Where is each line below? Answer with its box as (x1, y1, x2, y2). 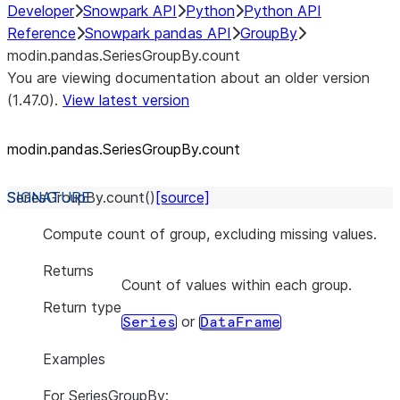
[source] (155, 188, 210, 206)
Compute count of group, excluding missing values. (43, 225, 377, 243)
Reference (7, 24, 76, 42)
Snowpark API (83, 2, 177, 20)
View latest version (62, 91, 189, 109)
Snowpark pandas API (85, 24, 231, 42)
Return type (43, 298, 121, 316)
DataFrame (200, 315, 280, 329)
